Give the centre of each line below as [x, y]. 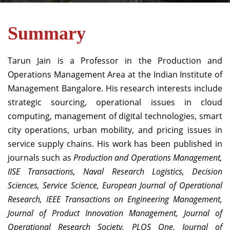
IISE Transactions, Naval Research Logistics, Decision [115, 171]
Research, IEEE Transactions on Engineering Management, [115, 199]
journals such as [41, 158]
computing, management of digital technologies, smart [115, 116]
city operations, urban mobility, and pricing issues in [115, 130]
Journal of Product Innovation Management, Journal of [115, 213]
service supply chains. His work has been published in [115, 144]
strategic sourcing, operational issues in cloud [115, 102]
